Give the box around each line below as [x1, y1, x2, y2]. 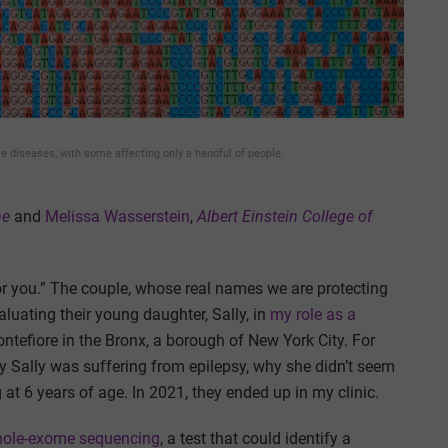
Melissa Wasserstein [45, 206, 190, 226]
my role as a [270, 304, 356, 324]
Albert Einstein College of [197, 206, 372, 226]
